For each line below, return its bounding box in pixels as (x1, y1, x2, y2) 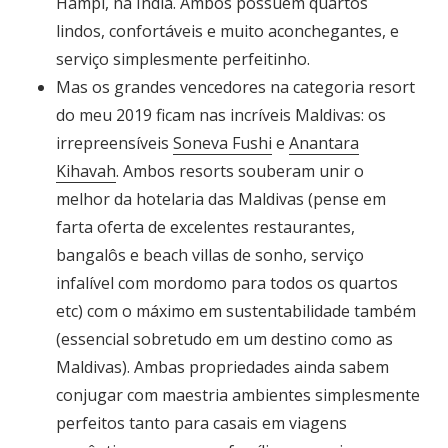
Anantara (289, 131, 359, 154)
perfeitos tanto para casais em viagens (56, 411, 347, 434)
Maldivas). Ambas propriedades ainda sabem (56, 355, 389, 378)
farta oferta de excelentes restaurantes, (56, 215, 355, 238)
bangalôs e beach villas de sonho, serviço (56, 243, 364, 266)
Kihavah (56, 159, 116, 182)
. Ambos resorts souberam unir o (116, 159, 364, 182)
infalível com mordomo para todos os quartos (56, 271, 398, 294)
